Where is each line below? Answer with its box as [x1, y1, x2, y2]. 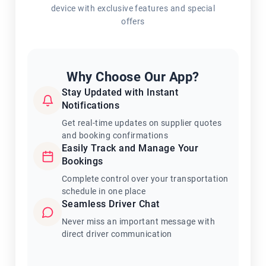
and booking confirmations [62, 131, 168, 140]
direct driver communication [62, 229, 172, 239]
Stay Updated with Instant [62, 87, 178, 98]
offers [121, 17, 145, 26]
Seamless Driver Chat [62, 198, 160, 210]
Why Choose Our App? [66, 69, 199, 84]
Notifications [62, 100, 120, 111]
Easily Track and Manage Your [62, 142, 199, 154]
